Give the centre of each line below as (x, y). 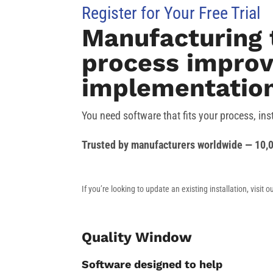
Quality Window (137, 238)
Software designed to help (152, 264)
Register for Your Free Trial (171, 13)
